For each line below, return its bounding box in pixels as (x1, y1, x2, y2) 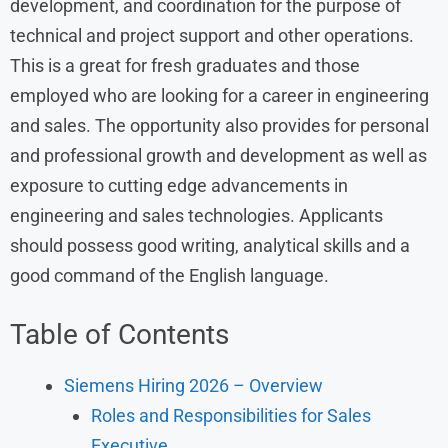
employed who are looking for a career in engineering (10, 84, 429, 106)
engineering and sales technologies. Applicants (10, 204, 383, 226)
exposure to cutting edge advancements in (10, 174, 348, 196)
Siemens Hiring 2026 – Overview (64, 374, 323, 396)
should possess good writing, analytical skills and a (10, 234, 410, 256)
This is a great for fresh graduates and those (10, 54, 360, 76)
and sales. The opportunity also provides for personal (10, 114, 429, 136)
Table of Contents (10, 317, 229, 351)
